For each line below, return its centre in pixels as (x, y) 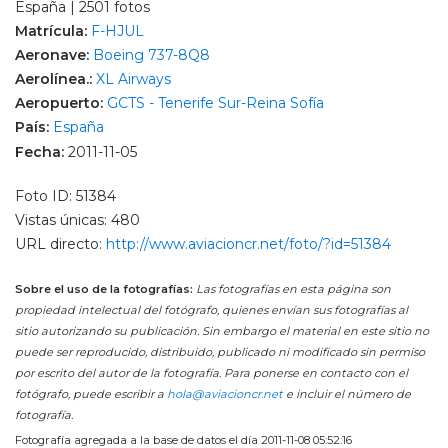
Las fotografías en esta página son (292, 289)
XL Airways (133, 79)
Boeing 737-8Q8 (151, 54)
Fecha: (41, 151)
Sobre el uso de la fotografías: (104, 289)
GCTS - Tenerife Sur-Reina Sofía (215, 103)
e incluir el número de (347, 394)
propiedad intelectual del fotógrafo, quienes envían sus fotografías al (211, 310)
